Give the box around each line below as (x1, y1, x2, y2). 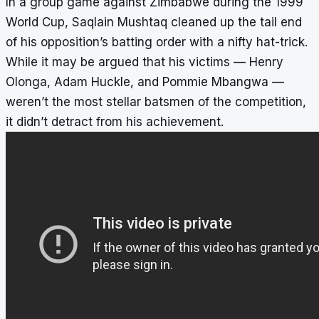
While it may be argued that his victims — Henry (6, 55, 283, 70)
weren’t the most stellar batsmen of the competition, (6, 95, 306, 110)
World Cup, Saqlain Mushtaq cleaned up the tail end (6, 15, 302, 30)
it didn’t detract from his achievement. (6, 115, 224, 130)
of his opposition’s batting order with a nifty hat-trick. (6, 35, 308, 50)
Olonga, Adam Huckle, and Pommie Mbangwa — (6, 75, 284, 90)
